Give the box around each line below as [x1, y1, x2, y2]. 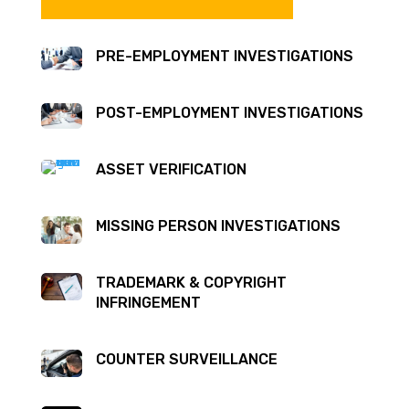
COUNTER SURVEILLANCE [95, 351, 278, 369]
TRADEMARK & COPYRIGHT [95, 274, 287, 292]
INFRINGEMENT [95, 294, 201, 312]
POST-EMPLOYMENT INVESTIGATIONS [95, 104, 363, 122]
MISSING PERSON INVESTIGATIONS [95, 217, 341, 236]
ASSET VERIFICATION [95, 161, 246, 179]
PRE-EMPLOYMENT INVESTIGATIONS [95, 47, 353, 66]
